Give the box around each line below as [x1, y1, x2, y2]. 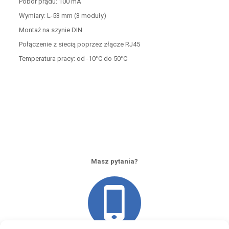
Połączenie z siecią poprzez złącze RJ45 [18, 40, 140, 48]
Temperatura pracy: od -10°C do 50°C [18, 55, 127, 62]
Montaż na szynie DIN [18, 26, 82, 34]
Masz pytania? [90, 157, 138, 165]
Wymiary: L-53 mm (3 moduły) [18, 12, 106, 19]
